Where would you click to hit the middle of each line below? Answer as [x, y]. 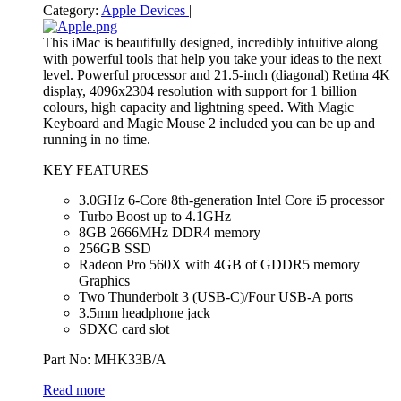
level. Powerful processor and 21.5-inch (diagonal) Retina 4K [217, 74]
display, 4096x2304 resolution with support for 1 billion [200, 90]
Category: [71, 10]
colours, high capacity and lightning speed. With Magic [198, 107]
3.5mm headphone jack [145, 312]
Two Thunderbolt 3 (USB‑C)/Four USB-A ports [216, 296]
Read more [74, 389]
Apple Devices [145, 10]
